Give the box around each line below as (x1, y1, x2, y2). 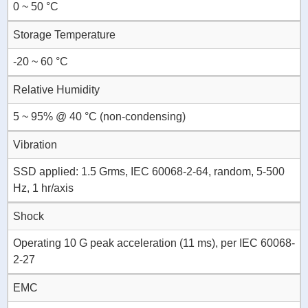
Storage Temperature (13, 29, 115, 41)
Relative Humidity (13, 84, 100, 96)
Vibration (13, 139, 57, 151)
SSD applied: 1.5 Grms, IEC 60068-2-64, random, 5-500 (13, 166, 285, 178)
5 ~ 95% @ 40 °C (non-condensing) (13, 111, 186, 123)
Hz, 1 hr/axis (13, 182, 74, 195)
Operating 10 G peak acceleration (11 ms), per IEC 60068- (13, 237, 295, 250)
